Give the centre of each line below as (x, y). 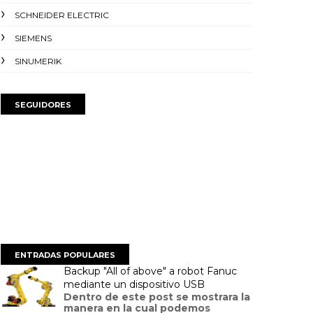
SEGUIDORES (43, 105)
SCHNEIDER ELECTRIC (62, 15)
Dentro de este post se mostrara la (157, 297)
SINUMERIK (38, 61)
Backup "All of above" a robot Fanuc (150, 271)
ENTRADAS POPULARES (65, 255)
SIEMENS (33, 38)
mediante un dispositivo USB (134, 284)
